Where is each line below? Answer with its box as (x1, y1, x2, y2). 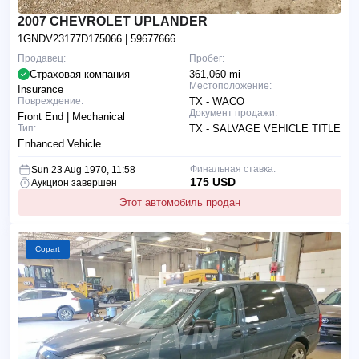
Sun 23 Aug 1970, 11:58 (31, 163, 135, 175)
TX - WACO (189, 95, 244, 107)
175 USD (189, 175, 236, 188)
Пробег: (189, 52, 224, 64)
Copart (35, 244, 60, 253)
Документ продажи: (189, 107, 277, 119)
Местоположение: (189, 79, 272, 91)
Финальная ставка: (189, 163, 276, 175)
